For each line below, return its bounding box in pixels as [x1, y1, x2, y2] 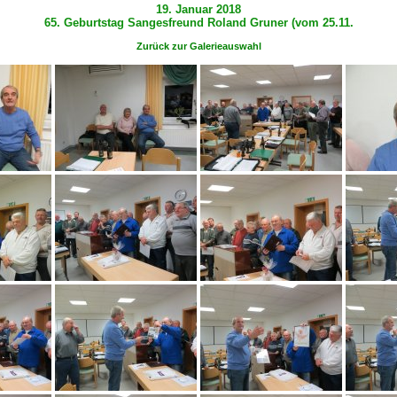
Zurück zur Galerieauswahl [136, 40, 261, 51]
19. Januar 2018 [156, 3, 241, 16]
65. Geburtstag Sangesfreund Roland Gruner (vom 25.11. [43, 16, 354, 29]
